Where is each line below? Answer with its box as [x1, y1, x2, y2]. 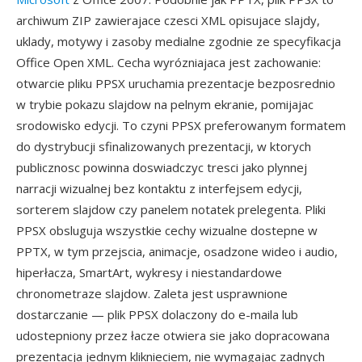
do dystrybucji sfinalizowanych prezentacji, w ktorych [16, 138, 311, 154]
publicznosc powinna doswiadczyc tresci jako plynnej [16, 159, 307, 175]
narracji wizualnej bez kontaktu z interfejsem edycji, [16, 180, 302, 196]
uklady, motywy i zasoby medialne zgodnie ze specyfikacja [16, 33, 341, 49]
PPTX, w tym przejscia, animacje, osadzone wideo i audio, [16, 243, 338, 259]
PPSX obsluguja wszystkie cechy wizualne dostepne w [16, 222, 318, 238]
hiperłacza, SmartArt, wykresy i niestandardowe [16, 264, 282, 280]
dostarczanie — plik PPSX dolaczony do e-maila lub [16, 306, 298, 322]
